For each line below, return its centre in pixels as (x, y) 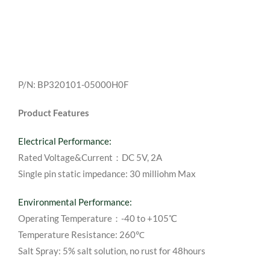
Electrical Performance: (64, 141)
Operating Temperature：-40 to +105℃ (97, 218)
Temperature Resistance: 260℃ (81, 234)
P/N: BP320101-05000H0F (73, 84)
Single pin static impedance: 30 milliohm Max (107, 173)
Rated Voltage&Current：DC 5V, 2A (90, 157)
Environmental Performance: (75, 202)
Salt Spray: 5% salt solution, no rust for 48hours (111, 250)
